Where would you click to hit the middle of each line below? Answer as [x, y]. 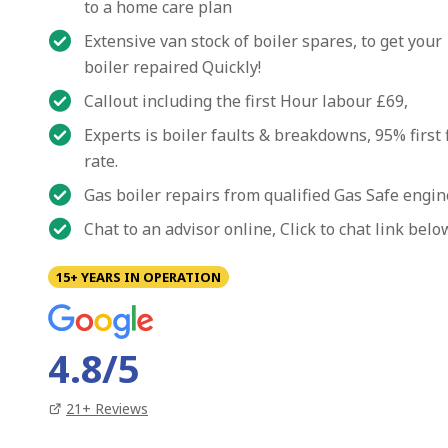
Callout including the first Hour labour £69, [246, 101]
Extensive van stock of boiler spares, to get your [263, 41]
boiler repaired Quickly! [172, 67]
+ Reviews [115, 408]
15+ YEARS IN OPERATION [138, 277]
